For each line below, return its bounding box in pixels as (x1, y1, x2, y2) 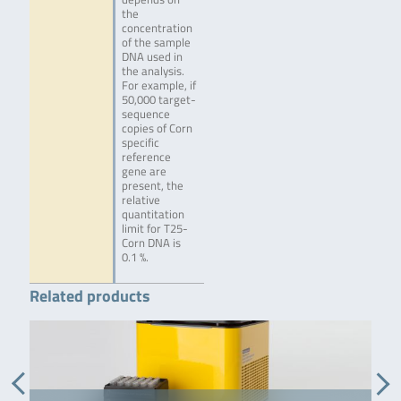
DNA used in (121, 48, 183, 66)
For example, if (121, 77, 196, 95)
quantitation (121, 206, 184, 224)
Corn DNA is (121, 235, 181, 252)
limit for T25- (121, 220, 188, 238)
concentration (121, 20, 192, 38)
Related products (29, 283, 150, 309)
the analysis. (121, 63, 184, 81)
